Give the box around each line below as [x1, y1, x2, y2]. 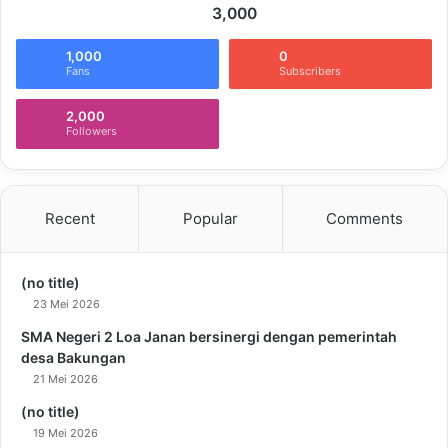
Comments [326, 208, 404, 228]
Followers [66, 123, 117, 138]
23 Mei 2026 [33, 296, 100, 311]
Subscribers [279, 63, 341, 78]
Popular [182, 208, 238, 228]
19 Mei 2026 [33, 425, 98, 440]
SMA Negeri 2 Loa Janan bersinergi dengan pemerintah [21, 327, 397, 345]
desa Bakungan [21, 348, 126, 366]
